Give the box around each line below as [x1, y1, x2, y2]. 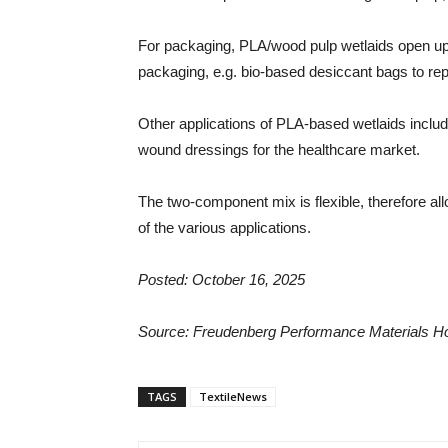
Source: [138, 323, 193, 340]
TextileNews [199, 389, 267, 404]
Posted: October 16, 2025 [138, 271, 305, 288]
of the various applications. [138, 219, 311, 236]
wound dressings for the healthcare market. [138, 141, 420, 158]
